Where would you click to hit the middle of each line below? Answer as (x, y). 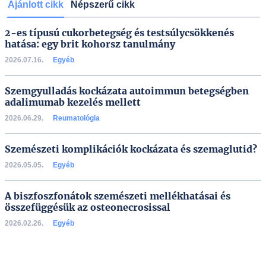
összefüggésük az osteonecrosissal (88, 207)
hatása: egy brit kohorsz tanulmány (90, 44)
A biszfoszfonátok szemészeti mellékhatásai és (118, 196)
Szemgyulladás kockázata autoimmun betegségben (127, 91)
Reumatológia (76, 118)
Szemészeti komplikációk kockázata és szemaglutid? (131, 149)
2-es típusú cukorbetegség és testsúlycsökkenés (119, 33)
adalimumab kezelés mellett (73, 102)
